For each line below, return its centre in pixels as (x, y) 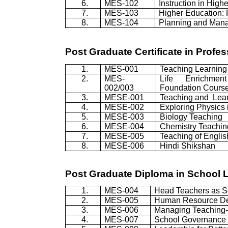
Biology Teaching (191, 117)
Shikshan (198, 146)
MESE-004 (124, 126)
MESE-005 (124, 136)
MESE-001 (124, 97)
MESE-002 (124, 107)
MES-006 (122, 210)
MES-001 (122, 69)
